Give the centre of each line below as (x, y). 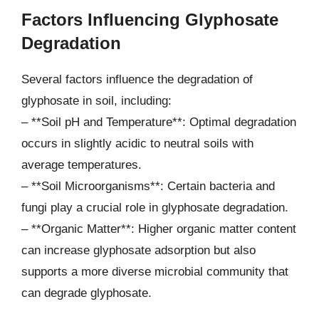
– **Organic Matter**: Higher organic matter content (159, 229)
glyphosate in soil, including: (96, 100)
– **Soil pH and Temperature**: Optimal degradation (159, 122)
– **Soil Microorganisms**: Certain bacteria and (148, 186)
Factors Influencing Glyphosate (150, 19)
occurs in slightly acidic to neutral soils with (137, 143)
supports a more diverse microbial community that (155, 271)
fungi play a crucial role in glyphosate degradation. (155, 207)
